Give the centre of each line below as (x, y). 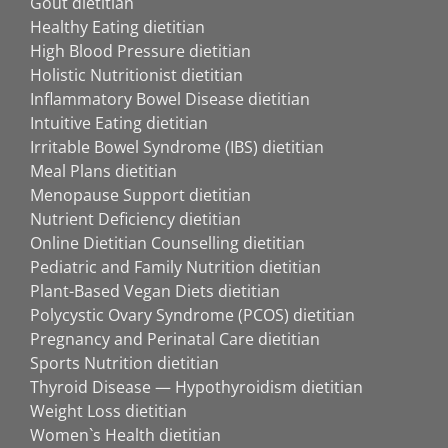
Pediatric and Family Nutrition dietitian (175, 266)
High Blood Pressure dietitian (140, 50)
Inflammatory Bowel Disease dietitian (170, 98)
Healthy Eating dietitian (117, 26)
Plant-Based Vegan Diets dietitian (155, 290)
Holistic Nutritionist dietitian (136, 74)
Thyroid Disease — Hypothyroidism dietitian (196, 386)
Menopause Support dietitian (140, 194)
